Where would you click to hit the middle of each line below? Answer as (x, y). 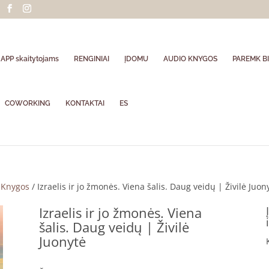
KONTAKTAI (85, 103)
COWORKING (28, 103)
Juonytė (62, 241)
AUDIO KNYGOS (191, 59)
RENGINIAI (92, 59)
